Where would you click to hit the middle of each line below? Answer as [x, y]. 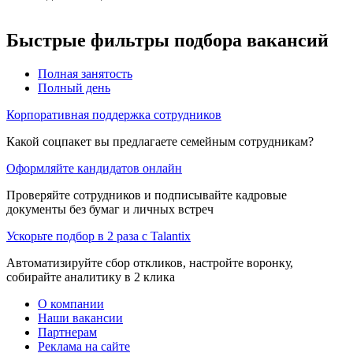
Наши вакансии [80, 318]
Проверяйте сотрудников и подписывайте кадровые [147, 195]
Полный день [74, 87]
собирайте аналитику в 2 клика [91, 277]
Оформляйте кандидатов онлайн [94, 168]
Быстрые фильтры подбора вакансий [167, 40]
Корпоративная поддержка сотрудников [114, 114]
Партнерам [67, 332]
